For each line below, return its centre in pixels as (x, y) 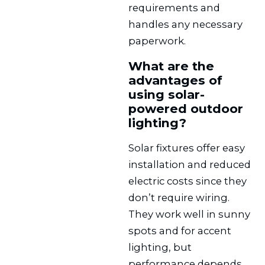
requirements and (174, 7)
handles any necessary (186, 24)
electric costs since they (188, 181)
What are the (172, 66)
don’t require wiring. (179, 198)
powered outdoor (186, 108)
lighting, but (160, 248)
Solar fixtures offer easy (187, 148)
